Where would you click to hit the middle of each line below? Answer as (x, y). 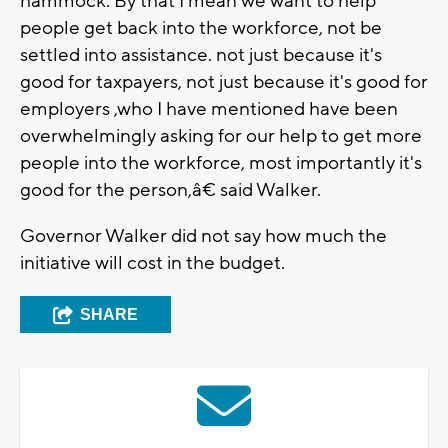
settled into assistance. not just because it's (201, 54)
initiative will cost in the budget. (152, 262)
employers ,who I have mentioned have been (209, 108)
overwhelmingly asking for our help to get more (221, 135)
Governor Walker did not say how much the (203, 235)
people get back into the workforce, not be (201, 27)
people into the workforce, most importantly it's (221, 162)
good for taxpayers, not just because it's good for (224, 81)
